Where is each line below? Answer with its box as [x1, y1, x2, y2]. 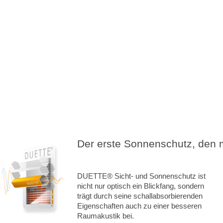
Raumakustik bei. [77, 211, 134, 220]
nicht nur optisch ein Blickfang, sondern [77, 181, 204, 190]
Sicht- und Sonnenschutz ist [112, 171, 206, 180]
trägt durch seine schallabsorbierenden [77, 191, 203, 200]
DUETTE [77, 171, 107, 180]
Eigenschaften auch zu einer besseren [77, 201, 202, 210]
